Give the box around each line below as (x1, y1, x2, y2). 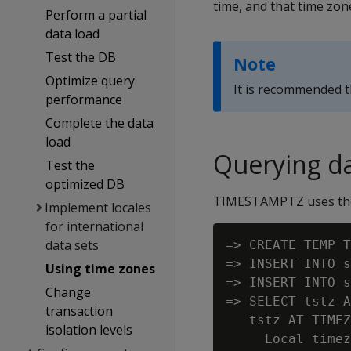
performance (45, 91, 122, 108)
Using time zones (45, 260, 155, 277)
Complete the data (45, 114, 154, 132)
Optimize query (45, 72, 135, 89)
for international (45, 218, 143, 235)
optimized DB (45, 175, 125, 193)
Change (45, 284, 91, 301)
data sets (45, 237, 99, 254)
